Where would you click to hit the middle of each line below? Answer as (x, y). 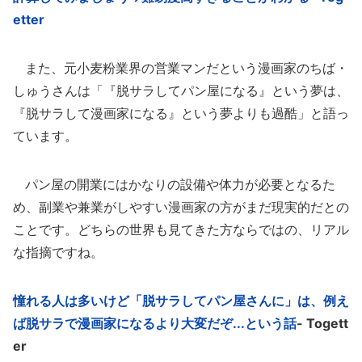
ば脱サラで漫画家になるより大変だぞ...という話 (155, 323)
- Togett (322, 323)
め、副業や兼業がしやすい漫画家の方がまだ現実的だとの (181, 207)
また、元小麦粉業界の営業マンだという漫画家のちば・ (181, 68)
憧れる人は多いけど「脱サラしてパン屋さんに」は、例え (181, 301)
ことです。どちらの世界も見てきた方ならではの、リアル (181, 229)
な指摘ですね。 (58, 252)
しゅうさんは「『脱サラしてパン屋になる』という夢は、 (181, 90)
